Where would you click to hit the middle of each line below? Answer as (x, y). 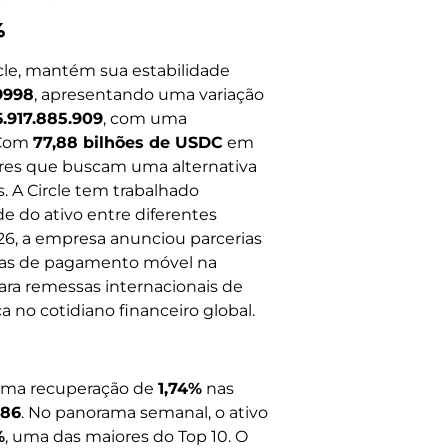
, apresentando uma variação (149, 94)
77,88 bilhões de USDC (128, 142)
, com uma (145, 118)
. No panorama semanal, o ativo (144, 413)
